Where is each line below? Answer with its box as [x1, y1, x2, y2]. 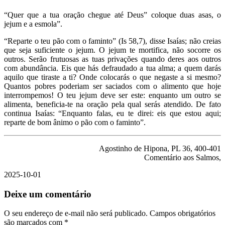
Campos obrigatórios [150, 209, 215, 218]
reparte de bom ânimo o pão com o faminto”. [4, 118, 146, 127]
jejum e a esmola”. [4, 19, 62, 28]
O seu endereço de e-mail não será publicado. [4, 209, 148, 218]
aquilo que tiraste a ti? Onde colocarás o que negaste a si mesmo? [4, 72, 221, 81]
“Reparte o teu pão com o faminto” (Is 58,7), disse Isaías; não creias [4, 36, 221, 45]
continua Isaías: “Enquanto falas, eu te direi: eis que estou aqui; [4, 108, 221, 118]
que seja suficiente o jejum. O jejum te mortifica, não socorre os [4, 45, 221, 54]
